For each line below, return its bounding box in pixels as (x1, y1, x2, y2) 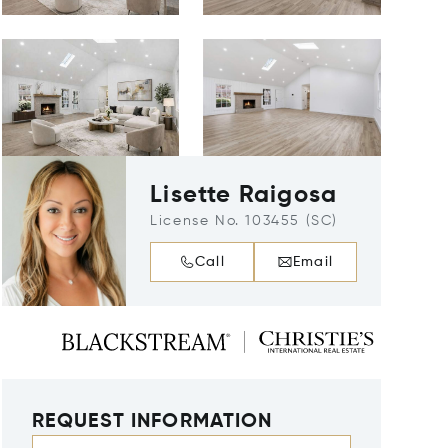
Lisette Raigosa (150, 183, 338, 207)
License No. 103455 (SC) (150, 214, 339, 228)
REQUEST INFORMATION (31, 412, 273, 433)
